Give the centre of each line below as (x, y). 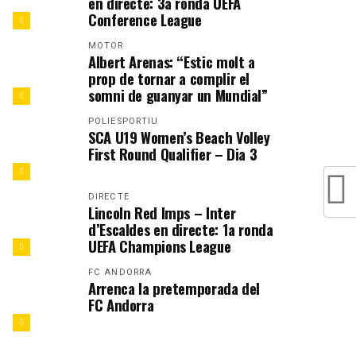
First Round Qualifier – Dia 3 (173, 154)
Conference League (145, 19)
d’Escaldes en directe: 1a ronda (181, 229)
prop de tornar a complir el (169, 78)
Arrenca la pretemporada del (174, 288)
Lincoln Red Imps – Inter (162, 213)
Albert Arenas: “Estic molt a (172, 62)
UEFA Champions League (160, 246)
